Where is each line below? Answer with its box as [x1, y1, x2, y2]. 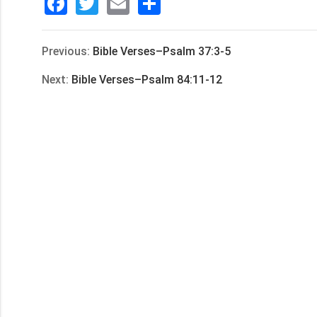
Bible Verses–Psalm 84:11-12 [71, 73, 222, 86]
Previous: [42, 45, 93, 58]
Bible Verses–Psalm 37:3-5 [93, 45, 231, 58]
